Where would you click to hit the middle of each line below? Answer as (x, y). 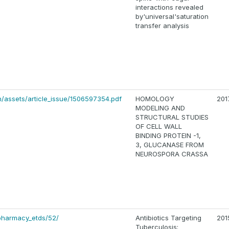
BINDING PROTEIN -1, (168, 136)
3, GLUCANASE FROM (170, 145)
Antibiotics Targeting (168, 218)
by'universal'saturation (172, 17)
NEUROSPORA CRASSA (172, 154)
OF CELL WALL (159, 127)
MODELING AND (160, 108)
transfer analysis (162, 26)
